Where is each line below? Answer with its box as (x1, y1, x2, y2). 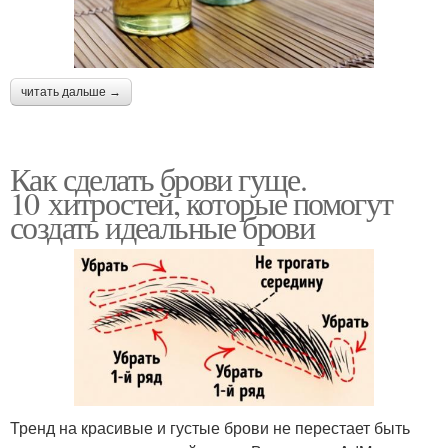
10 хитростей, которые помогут (10, 180, 393, 224)
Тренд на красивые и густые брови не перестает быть (10, 415, 410, 439)
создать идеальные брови (10, 204, 315, 248)
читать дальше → (21, 84, 121, 99)
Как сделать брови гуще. (10, 156, 307, 200)
